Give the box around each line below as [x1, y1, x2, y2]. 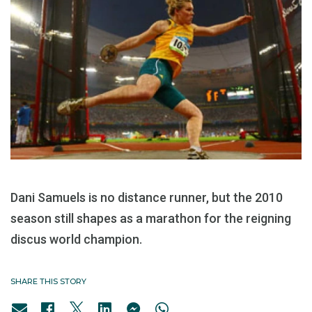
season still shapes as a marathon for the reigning [10, 211, 291, 226]
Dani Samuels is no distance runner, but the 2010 [10, 190, 283, 205]
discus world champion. [10, 232, 142, 247]
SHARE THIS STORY [10, 276, 86, 287]
